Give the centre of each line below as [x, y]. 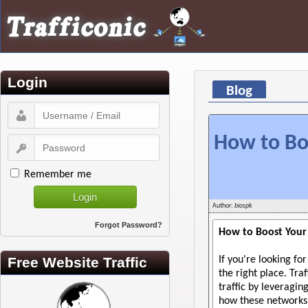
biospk [243, 206]
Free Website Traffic [77, 262]
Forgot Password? [129, 225]
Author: [223, 206]
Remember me [58, 175]
